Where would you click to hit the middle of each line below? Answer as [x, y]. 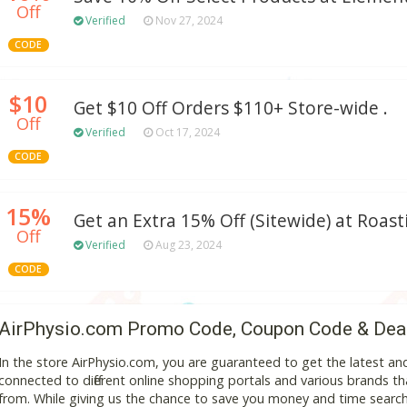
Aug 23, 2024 [187, 245]
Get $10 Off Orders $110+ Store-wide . [231, 109]
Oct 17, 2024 [186, 133]
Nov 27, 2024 [188, 20]
